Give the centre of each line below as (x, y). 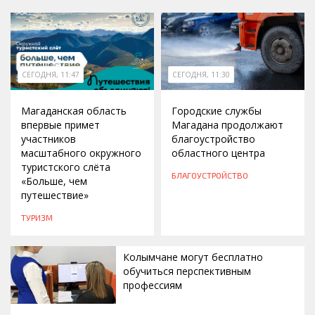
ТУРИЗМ (37, 218)
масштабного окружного (81, 153)
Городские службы (217, 111)
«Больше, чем (54, 181)
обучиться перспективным (187, 271)
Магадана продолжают (227, 125)
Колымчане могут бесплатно (193, 257)
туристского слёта (66, 167)
